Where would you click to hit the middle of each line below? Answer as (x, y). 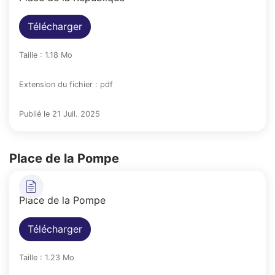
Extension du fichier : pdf (66, 84)
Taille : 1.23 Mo (47, 257)
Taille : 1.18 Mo (46, 55)
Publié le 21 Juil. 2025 (60, 114)
